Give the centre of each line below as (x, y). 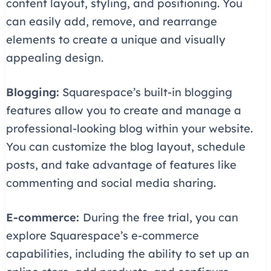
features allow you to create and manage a (123, 111)
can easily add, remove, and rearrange (111, 21)
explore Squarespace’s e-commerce (102, 236)
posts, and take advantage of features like (121, 165)
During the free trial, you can (160, 218)
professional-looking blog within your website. (129, 129)
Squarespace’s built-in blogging (145, 93)
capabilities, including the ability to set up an (127, 254)
